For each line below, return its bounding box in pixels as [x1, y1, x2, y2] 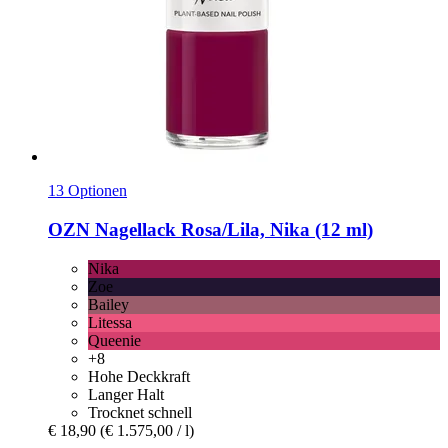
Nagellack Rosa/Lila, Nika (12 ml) [90, 218, 373, 240]
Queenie [88, 331, 141, 349]
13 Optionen [48, 182, 127, 200]
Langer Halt [88, 385, 164, 403]
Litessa [88, 313, 132, 331]
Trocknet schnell [88, 403, 192, 421]
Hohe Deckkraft [88, 367, 190, 385]
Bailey [88, 295, 129, 313]
